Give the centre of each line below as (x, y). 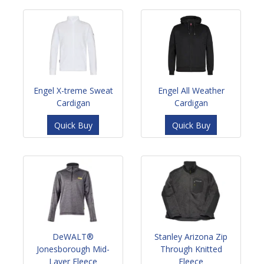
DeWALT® (73, 236)
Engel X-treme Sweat (73, 91)
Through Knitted (191, 249)
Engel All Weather (191, 91)
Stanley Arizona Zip (191, 236)
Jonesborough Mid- (73, 249)
